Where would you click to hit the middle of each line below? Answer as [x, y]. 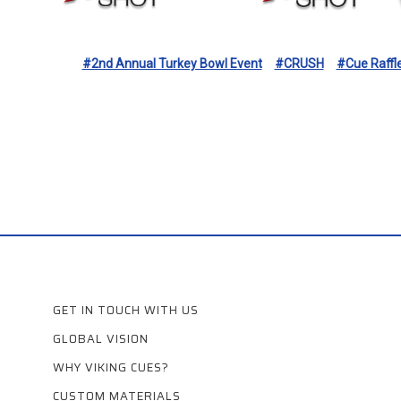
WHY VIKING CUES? [111, 367]
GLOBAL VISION [101, 338]
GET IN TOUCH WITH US [126, 310]
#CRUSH [299, 63]
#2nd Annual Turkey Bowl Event [172, 63]
